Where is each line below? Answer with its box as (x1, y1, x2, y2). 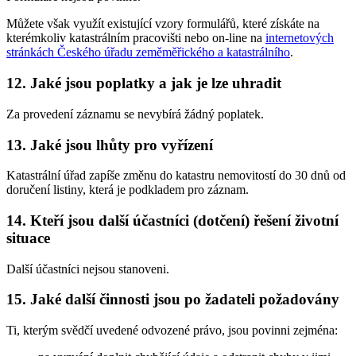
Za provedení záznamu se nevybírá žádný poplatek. (6, 106, 264, 121)
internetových (265, 31, 334, 45)
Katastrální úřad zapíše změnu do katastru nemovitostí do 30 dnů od (6, 168, 346, 183)
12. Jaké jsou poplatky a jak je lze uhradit (6, 75, 281, 92)
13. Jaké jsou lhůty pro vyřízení (6, 136, 213, 153)
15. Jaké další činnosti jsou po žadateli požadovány (6, 291, 339, 308)
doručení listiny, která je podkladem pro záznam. (6, 183, 249, 197)
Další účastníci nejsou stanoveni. (6, 261, 169, 276)
